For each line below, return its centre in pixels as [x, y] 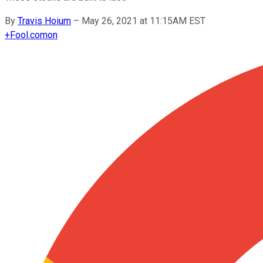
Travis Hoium [44, 21]
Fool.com [29, 35]
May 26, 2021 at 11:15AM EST [144, 21]
